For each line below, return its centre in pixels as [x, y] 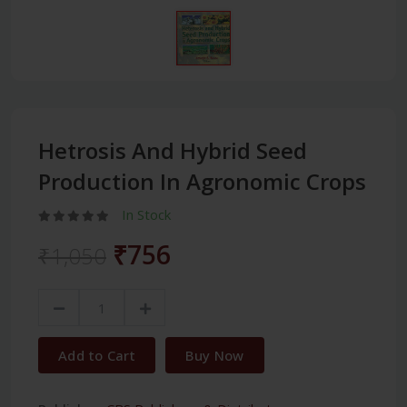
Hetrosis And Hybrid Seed [173, 151]
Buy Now [215, 356]
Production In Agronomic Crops [202, 182]
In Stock [146, 215]
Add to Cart [97, 356]
